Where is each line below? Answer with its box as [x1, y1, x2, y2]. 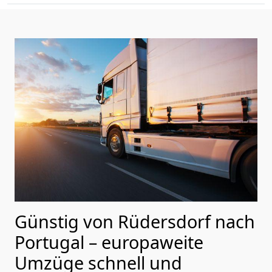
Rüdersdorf [118, 209, 211, 233]
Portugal [15, 229, 89, 254]
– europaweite [89, 229, 203, 254]
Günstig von [15, 209, 118, 233]
